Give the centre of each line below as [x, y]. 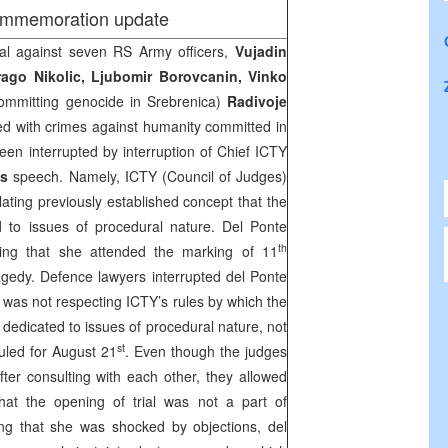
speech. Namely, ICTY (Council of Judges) [148, 176]
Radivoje [257, 101]
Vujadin [261, 51]
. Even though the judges [206, 351]
